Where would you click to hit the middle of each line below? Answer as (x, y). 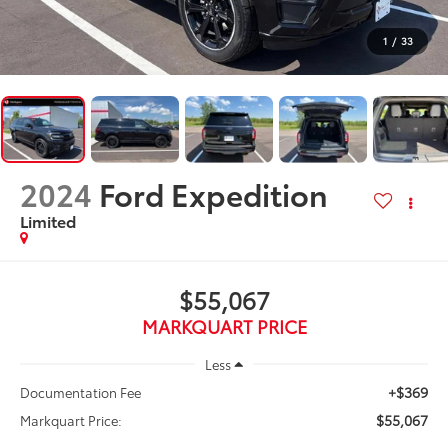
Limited (48, 220)
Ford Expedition (214, 193)
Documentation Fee (81, 391)
